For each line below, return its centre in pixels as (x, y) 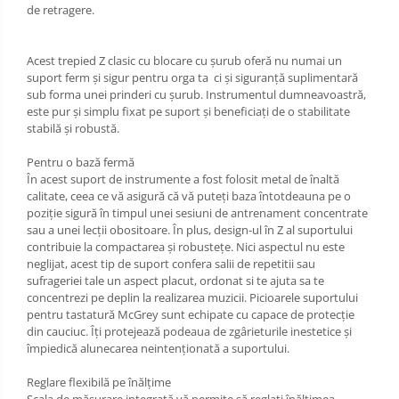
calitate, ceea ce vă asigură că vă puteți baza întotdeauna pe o (189, 195)
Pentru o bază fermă (81, 162)
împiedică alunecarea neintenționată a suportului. (158, 348)
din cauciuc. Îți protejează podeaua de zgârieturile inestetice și (189, 331)
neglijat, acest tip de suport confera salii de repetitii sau (171, 263)
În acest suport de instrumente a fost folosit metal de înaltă (183, 179)
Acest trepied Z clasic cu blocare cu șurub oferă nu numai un (184, 60)
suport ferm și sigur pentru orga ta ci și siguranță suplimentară (192, 77)
